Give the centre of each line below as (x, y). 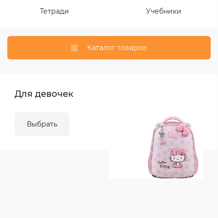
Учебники (163, 11)
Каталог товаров (117, 48)
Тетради (54, 11)
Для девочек (44, 94)
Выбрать (42, 124)
